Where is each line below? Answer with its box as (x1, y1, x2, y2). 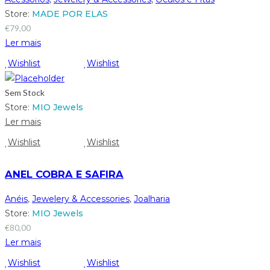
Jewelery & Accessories (32, 193, 130, 204)
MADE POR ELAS (32, 8, 108, 19)
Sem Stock (5, 87, 45, 98)
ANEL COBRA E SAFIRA (5, 168, 124, 181)
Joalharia (134, 193, 170, 204)
